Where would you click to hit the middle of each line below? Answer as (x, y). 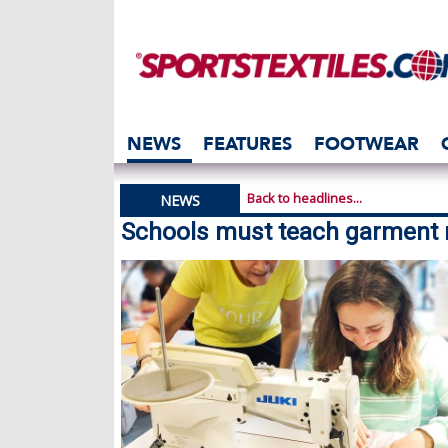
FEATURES (247, 143)
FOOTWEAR (366, 143)
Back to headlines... (304, 198)
